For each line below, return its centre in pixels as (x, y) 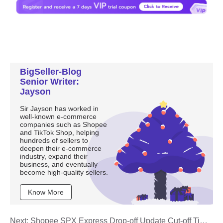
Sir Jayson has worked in (59, 109)
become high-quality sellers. (64, 172)
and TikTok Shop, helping (60, 133)
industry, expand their (54, 157)
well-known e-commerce (58, 117)
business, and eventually (59, 165)
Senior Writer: (50, 82)
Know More (46, 192)
